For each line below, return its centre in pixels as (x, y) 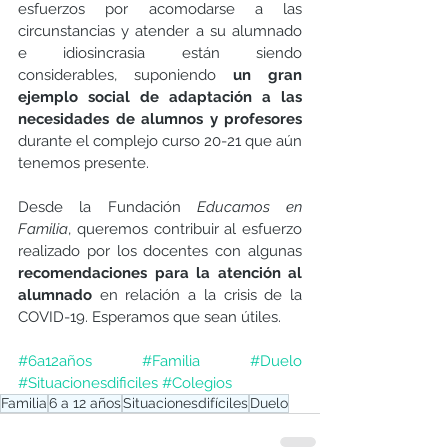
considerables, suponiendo (125, 75)
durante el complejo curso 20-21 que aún (160, 141)
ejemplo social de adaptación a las (160, 97)
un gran (267, 75)
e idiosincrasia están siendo (160, 53)
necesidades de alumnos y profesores (160, 119)
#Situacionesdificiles (88, 383)
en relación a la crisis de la (197, 295)
